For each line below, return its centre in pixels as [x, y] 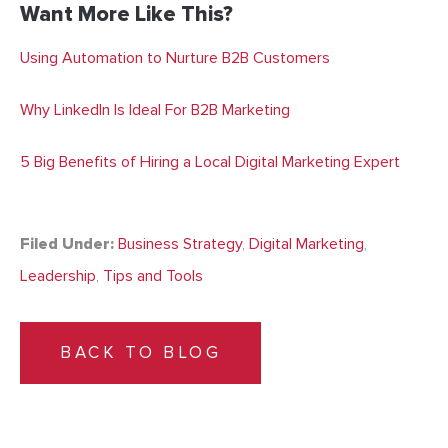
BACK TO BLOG [140, 353]
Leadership [58, 276]
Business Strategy [180, 244]
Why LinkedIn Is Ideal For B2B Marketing [155, 110]
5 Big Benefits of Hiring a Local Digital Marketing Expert [210, 162]
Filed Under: [67, 244]
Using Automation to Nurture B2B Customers [175, 58]
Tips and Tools [153, 276]
